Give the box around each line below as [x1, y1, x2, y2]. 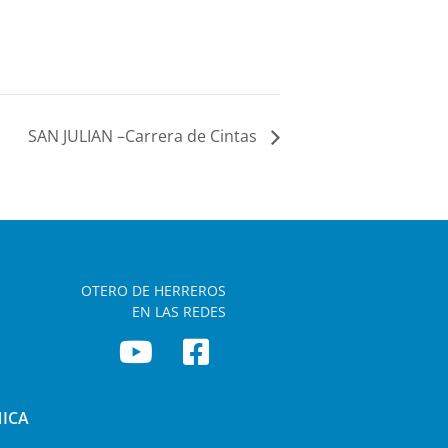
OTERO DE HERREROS [81, 281, 227, 301]
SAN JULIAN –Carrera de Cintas [28, 125, 261, 148]
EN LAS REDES [132, 302, 227, 322]
